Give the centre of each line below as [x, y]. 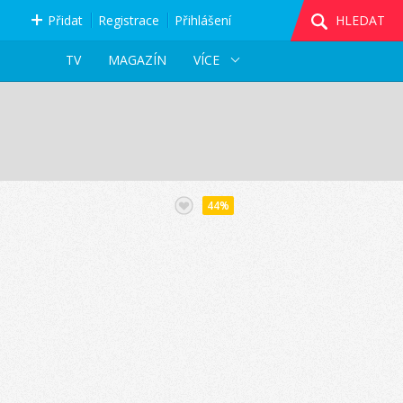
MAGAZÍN [137, 60]
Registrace [128, 20]
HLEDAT [360, 20]
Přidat [65, 20]
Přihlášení [202, 20]
